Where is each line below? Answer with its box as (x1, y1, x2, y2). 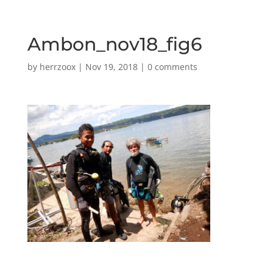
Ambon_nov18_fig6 (27, 33, 202, 55)
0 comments (147, 61, 197, 73)
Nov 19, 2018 (85, 61, 138, 73)
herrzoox (39, 61, 76, 73)
